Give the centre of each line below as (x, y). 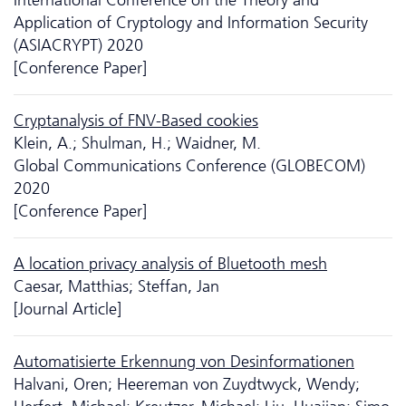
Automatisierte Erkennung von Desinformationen (184, 361)
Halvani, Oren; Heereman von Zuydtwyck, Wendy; (187, 384)
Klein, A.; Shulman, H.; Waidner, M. (137, 143)
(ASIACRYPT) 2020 (78, 45)
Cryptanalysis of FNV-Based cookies (136, 120)
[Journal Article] (68, 309)
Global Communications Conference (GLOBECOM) (189, 165)
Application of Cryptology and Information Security (191, 22)
